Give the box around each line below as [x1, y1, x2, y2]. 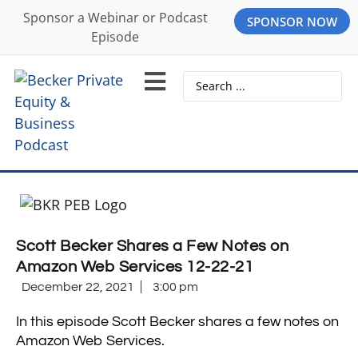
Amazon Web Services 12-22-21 [16, 258, 253, 275]
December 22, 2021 [22, 280, 134, 293]
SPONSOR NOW [247, 14, 337, 30]
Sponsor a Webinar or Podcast [22, 9, 208, 26]
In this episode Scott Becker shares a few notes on [16, 314, 339, 329]
